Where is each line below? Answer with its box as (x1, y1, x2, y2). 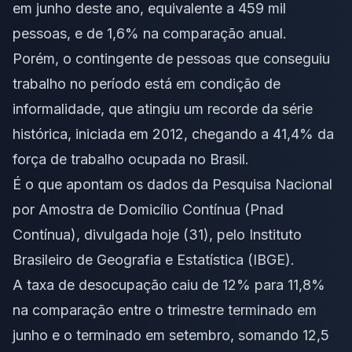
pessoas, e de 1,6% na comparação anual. (13, 25, 287, 42)
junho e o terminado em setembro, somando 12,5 (13, 327, 329, 344)
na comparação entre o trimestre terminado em (13, 302, 317, 319)
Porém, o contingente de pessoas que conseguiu (13, 50, 330, 68)
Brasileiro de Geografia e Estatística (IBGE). (13, 251, 295, 269)
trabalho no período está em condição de (13, 75, 280, 93)
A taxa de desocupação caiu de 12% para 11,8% (13, 277, 325, 294)
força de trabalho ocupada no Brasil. (13, 151, 249, 168)
